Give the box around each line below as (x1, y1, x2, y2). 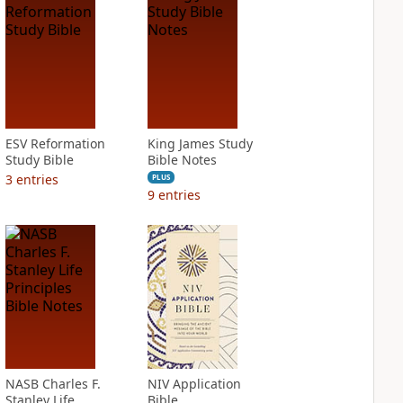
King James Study (147, 135, 253, 152)
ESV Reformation (4, 135, 105, 152)
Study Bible (4, 151, 74, 168)
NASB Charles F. (4, 375, 101, 392)
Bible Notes (147, 151, 217, 168)
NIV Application (147, 375, 241, 392)
